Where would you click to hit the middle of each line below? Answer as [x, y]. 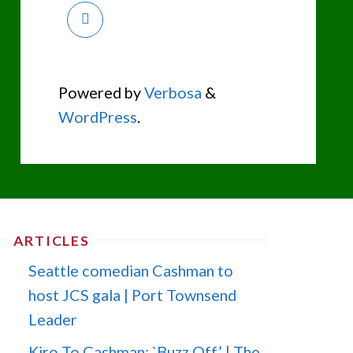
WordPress [98, 116]
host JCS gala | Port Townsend [133, 295]
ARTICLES [51, 241]
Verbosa [172, 92]
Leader [53, 320]
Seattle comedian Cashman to [131, 271]
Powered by [100, 92]
